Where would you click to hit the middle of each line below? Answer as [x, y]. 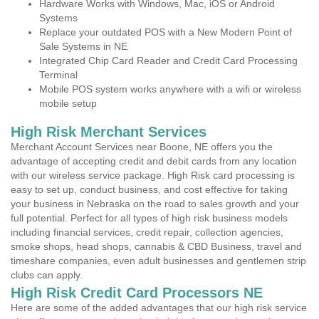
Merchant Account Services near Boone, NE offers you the [142, 147]
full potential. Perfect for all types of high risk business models [149, 218]
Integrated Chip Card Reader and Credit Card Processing [168, 61]
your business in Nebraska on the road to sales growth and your [155, 204]
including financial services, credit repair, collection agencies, [147, 232]
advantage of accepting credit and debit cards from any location [154, 161]
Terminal [58, 75]
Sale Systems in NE [83, 46]
